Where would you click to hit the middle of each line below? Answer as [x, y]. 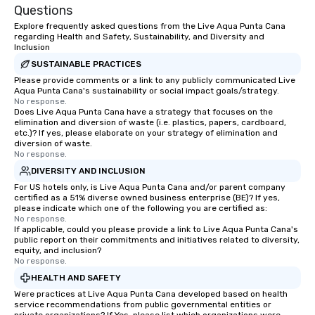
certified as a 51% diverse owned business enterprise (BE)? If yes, [147, 198]
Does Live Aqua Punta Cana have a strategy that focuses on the [143, 112]
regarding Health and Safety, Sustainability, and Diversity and [139, 37]
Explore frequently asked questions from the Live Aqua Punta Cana [150, 26]
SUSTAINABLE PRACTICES [86, 64]
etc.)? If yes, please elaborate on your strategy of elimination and [146, 133]
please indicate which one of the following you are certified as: [141, 208]
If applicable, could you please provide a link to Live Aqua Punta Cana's [156, 230]
